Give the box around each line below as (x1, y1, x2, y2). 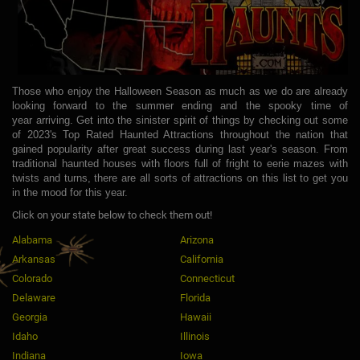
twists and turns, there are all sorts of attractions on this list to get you (12, 171, 348, 184)
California (180, 252, 223, 265)
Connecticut (180, 272, 235, 284)
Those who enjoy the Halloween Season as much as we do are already (12, 84, 348, 97)
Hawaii (180, 310, 211, 323)
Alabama (12, 233, 52, 246)
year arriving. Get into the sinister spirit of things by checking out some (12, 113, 348, 126)
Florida (180, 291, 211, 304)
